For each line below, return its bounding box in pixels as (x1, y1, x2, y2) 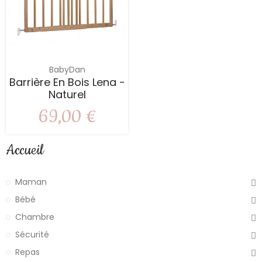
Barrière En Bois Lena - (9, 75, 125, 90)
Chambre (15, 211, 54, 223)
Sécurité (15, 229, 49, 241)
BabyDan (49, 64, 85, 76)
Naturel (48, 87, 86, 102)
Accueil (6, 140, 43, 161)
